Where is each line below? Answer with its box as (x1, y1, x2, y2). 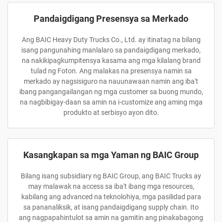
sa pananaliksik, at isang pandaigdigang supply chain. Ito (23, 203, 199, 211)
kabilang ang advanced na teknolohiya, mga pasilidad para (21, 193, 201, 201)
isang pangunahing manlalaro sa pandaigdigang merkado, (21, 46, 201, 54)
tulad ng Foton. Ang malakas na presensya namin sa (30, 67, 192, 75)
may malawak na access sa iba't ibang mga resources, (28, 182, 194, 190)
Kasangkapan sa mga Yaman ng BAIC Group (23, 150, 199, 160)
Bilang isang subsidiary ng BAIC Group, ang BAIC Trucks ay (21, 172, 201, 180)
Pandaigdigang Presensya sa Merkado (34, 13, 188, 24)
